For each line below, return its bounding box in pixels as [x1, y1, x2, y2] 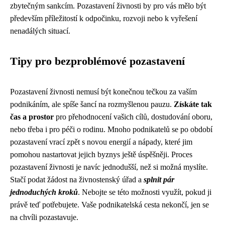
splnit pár [144, 175, 174, 184]
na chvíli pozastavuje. [10, 213, 78, 221]
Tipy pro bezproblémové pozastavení [10, 55, 185, 67]
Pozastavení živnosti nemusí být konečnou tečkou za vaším [10, 87, 197, 96]
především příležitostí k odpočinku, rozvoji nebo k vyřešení [10, 14, 197, 23]
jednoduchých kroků [10, 188, 78, 196]
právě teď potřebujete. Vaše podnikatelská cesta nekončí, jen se [10, 200, 209, 209]
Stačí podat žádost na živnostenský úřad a [10, 175, 144, 184]
